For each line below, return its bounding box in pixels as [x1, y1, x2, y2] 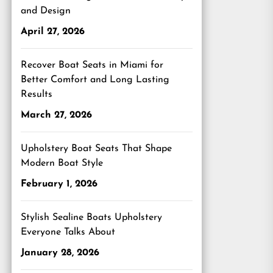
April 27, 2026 [21, 27, 85, 37]
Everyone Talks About [21, 227, 115, 237]
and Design [21, 6, 71, 16]
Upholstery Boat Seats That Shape [21, 144, 172, 154]
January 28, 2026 [21, 248, 99, 258]
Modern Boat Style [21, 158, 103, 168]
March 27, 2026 [21, 110, 92, 120]
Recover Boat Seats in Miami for [21, 60, 163, 70]
